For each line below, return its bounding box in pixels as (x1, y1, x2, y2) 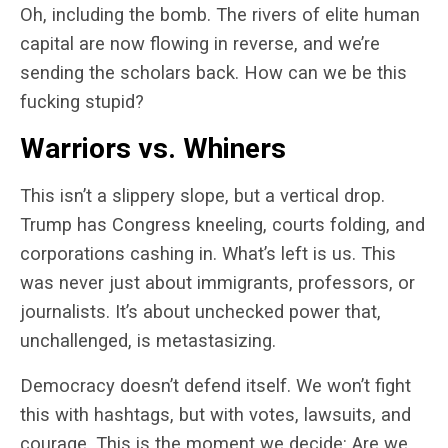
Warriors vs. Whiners (20, 132, 286, 166)
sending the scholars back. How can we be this (20, 62, 407, 84)
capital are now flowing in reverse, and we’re (20, 33, 380, 55)
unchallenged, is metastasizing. (20, 330, 276, 352)
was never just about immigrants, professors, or (20, 272, 415, 294)
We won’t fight (296, 375, 411, 397)
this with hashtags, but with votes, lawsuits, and (20, 404, 411, 426)
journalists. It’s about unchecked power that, (20, 301, 381, 323)
